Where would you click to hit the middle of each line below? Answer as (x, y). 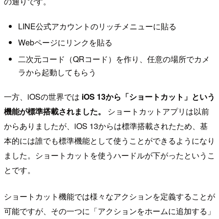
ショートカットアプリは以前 (157, 111)
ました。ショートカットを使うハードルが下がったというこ (109, 155)
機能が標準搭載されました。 (55, 111)
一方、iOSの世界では (43, 97)
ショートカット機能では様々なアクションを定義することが (109, 197)
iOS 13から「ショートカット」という (148, 97)
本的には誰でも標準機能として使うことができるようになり (109, 141)
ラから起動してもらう (57, 72)
